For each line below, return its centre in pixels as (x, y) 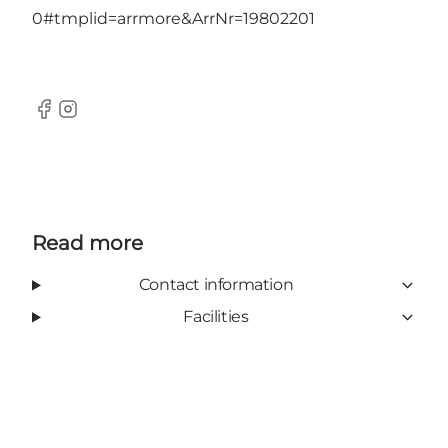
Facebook (70, 119)
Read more (87, 243)
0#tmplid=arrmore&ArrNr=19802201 (173, 19)
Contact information (216, 285)
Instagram (96, 119)
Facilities (216, 317)
